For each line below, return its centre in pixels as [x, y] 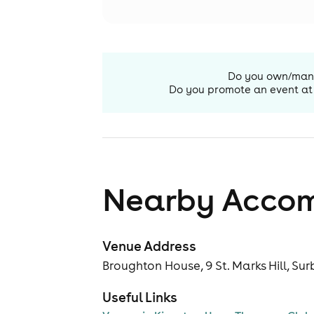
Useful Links [140, 297]
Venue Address [149, 246]
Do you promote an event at [240, 89]
